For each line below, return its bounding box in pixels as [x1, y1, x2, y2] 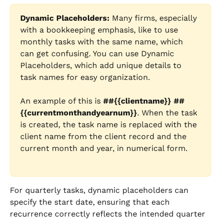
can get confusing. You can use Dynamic [20, 49, 177, 59]
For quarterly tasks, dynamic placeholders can [10, 185, 191, 195]
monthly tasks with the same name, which [20, 37, 185, 47]
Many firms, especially [112, 13, 199, 23]
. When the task [137, 108, 200, 118]
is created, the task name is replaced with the [20, 120, 199, 130]
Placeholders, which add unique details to [20, 61, 184, 71]
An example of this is [20, 96, 103, 106]
